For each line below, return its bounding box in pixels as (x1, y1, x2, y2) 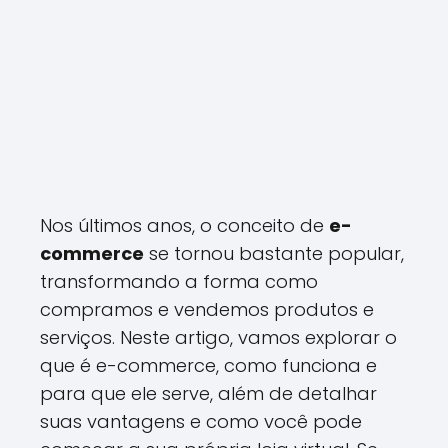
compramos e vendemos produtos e (40, 297, 374, 322)
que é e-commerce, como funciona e (40, 353, 377, 378)
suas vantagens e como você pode (40, 409, 362, 434)
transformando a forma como (40, 269, 318, 294)
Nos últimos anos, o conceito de (40, 213, 329, 238)
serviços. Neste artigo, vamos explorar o (40, 325, 397, 350)
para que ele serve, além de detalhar (40, 381, 377, 406)
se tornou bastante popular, (144, 241, 404, 266)
